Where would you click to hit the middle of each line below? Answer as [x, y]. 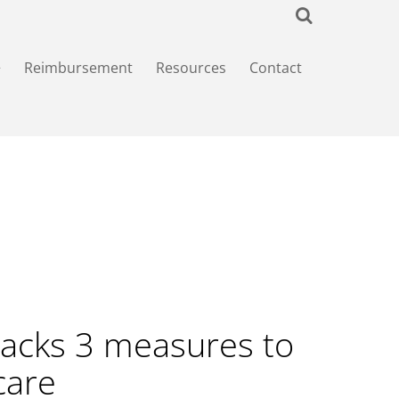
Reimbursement [78, 68]
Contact [276, 68]
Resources [191, 68]
